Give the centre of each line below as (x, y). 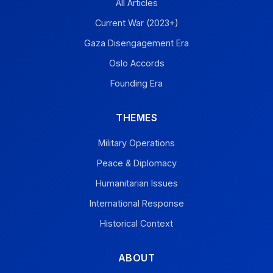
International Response (136, 203)
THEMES (136, 118)
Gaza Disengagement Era (136, 43)
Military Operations (136, 143)
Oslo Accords (136, 63)
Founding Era (136, 83)
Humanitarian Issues (136, 183)
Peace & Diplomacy (136, 163)
